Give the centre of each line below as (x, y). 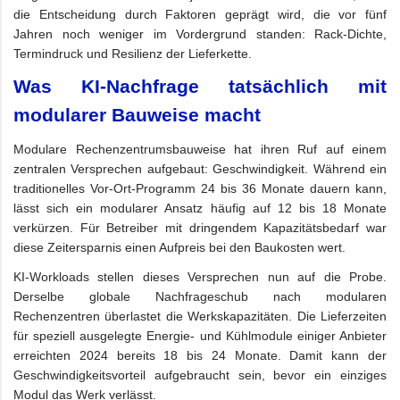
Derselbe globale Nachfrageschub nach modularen (200, 296)
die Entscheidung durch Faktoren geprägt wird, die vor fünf (200, 14)
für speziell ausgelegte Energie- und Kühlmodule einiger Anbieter (200, 335)
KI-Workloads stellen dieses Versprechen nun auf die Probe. (200, 276)
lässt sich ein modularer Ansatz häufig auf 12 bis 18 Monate (200, 208)
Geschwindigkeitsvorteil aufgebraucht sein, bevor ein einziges (200, 375)
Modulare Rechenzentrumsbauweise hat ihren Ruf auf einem (200, 150)
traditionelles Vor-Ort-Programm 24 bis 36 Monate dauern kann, (200, 189)
